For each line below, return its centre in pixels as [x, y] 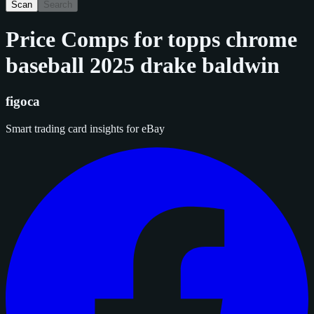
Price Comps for [87, 40]
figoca [23, 101]
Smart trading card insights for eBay [85, 128]
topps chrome [232, 40]
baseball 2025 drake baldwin [143, 66]
